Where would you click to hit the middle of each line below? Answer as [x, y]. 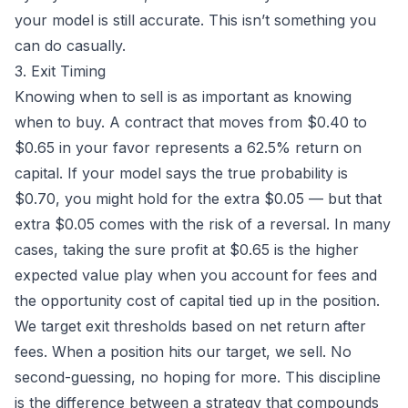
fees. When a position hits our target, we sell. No [183, 352]
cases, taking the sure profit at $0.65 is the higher [187, 250]
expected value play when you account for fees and [196, 275]
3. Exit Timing [60, 71]
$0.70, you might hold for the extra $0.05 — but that [198, 199]
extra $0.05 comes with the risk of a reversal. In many [203, 224]
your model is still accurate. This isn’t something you [195, 20]
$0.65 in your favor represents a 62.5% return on [188, 148]
